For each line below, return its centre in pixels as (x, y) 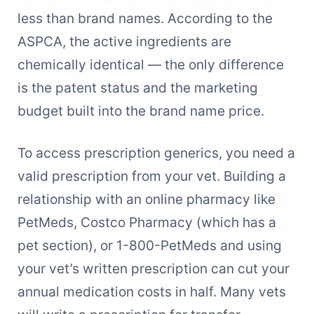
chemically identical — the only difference (150, 65)
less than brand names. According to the (145, 19)
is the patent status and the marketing (137, 88)
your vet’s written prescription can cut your (153, 268)
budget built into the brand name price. (141, 111)
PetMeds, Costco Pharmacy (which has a (146, 222)
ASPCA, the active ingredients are (124, 42)
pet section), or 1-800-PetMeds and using (149, 245)
